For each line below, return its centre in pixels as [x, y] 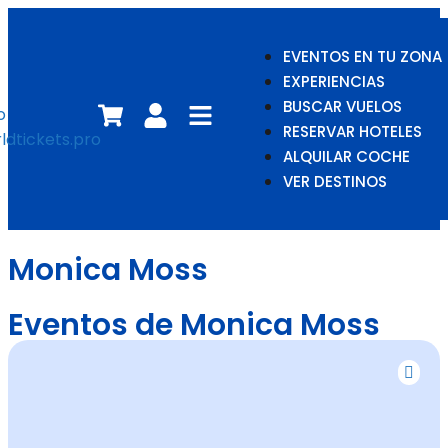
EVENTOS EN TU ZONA [362, 56]
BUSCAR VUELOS [342, 106]
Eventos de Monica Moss [194, 325]
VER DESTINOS [335, 181]
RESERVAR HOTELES [352, 131]
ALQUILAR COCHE [346, 156]
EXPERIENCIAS [334, 81]
